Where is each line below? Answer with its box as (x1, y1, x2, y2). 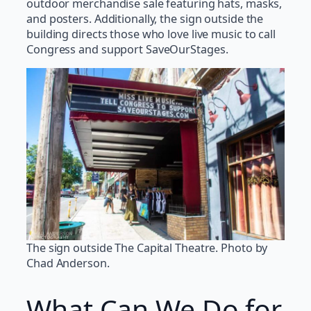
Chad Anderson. (26, 255, 110, 271)
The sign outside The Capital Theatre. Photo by (26, 240, 268, 256)
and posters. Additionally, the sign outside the (26, 11, 264, 27)
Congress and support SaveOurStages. (26, 42, 228, 58)
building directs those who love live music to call (26, 26, 276, 42)
